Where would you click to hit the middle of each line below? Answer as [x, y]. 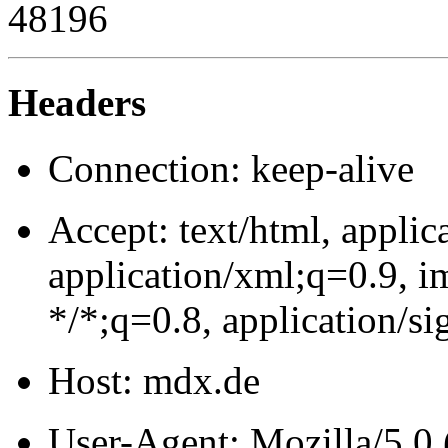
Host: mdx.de [154, 381]
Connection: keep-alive [231, 169]
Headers [77, 102]
